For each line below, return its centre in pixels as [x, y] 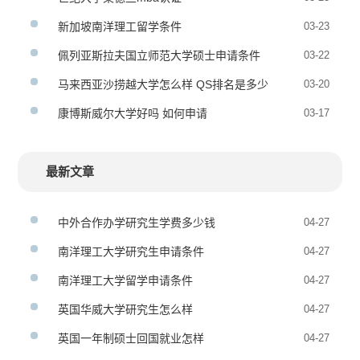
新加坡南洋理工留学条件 [120, 27]
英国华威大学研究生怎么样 [126, 309]
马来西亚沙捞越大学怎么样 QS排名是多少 [164, 84]
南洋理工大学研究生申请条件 [131, 252]
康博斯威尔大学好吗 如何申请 [133, 113]
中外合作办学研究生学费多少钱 [137, 223]
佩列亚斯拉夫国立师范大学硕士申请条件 [160, 55]
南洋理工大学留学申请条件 [126, 280]
